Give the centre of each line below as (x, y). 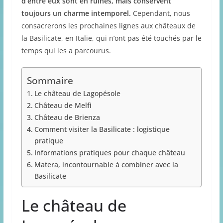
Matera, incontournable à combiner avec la (106, 164)
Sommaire (50, 80)
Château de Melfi (63, 105)
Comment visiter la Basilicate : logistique (102, 129)
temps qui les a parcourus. (66, 50)
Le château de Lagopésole (77, 93)
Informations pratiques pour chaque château (110, 152)
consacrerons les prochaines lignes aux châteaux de (108, 25)
